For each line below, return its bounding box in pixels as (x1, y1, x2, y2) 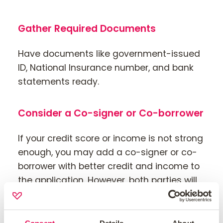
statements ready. (18, 75, 99, 88)
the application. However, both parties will (18, 174, 197, 187)
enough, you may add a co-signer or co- (18, 146, 197, 159)
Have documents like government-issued (18, 47, 200, 60)
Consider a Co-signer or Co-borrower (18, 107, 204, 120)
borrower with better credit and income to (18, 160, 200, 173)
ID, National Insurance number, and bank (18, 61, 194, 74)
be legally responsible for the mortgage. (18, 188, 192, 201)
